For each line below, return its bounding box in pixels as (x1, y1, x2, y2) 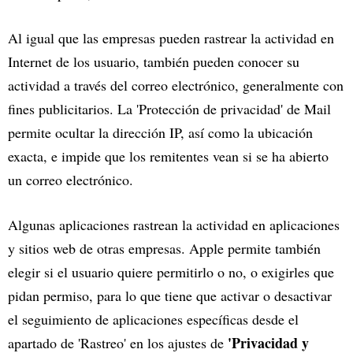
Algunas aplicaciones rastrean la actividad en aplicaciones (8, 215, 340, 235)
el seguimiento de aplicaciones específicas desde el (8, 310, 299, 329)
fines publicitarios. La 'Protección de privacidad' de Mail (8, 99, 331, 119)
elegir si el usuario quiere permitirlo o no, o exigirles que (8, 262, 334, 282)
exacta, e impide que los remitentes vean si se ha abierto (8, 147, 329, 166)
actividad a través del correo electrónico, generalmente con (8, 76, 344, 95)
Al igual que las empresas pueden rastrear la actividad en (8, 28, 334, 48)
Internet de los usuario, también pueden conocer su (8, 52, 299, 72)
